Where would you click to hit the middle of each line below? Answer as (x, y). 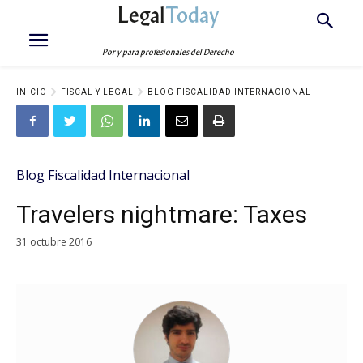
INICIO (32, 92)
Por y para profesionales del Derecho (169, 52)
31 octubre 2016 (54, 241)
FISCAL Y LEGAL (97, 92)
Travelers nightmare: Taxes (162, 214)
